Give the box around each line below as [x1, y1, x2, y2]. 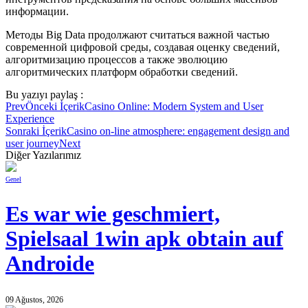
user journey [5, 137, 59, 149]
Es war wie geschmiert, [5, 202, 220, 227]
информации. [5, 5, 69, 17]
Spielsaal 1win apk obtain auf [5, 227, 283, 252]
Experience [5, 112, 54, 124]
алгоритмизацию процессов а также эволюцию [5, 53, 228, 65]
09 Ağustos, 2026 [5, 295, 63, 305]
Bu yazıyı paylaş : [5, 88, 83, 100]
